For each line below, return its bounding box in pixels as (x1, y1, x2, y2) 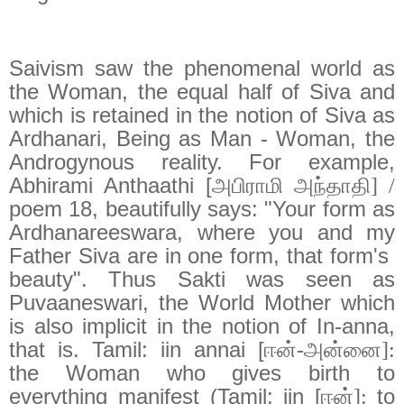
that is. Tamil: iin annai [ (9, 336, 264, 362)
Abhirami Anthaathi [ (9, 172, 212, 197)
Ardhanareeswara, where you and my (9, 219, 395, 244)
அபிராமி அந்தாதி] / (212, 173, 395, 197)
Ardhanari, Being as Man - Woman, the (9, 125, 395, 151)
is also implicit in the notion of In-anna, (9, 313, 395, 338)
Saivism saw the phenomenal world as (9, 55, 395, 80)
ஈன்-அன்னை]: (264, 337, 395, 362)
